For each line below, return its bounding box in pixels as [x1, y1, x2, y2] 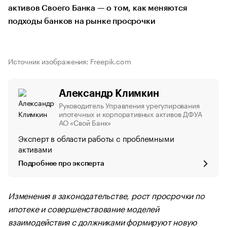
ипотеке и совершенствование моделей [8, 202, 159, 214]
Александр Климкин [59, 89, 159, 99]
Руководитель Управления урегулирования [59, 99, 200, 110]
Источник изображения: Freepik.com [8, 55, 131, 66]
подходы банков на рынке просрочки [8, 17, 156, 25]
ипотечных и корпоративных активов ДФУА [59, 108, 202, 119]
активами [18, 142, 52, 155]
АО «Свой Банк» [59, 117, 111, 128]
